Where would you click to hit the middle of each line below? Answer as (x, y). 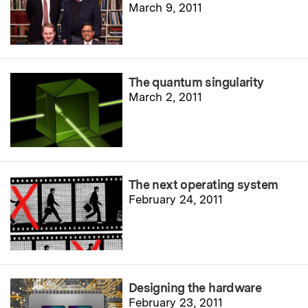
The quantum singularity (196, 82)
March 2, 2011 (166, 97)
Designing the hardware (195, 288)
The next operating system (203, 185)
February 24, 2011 (176, 200)
